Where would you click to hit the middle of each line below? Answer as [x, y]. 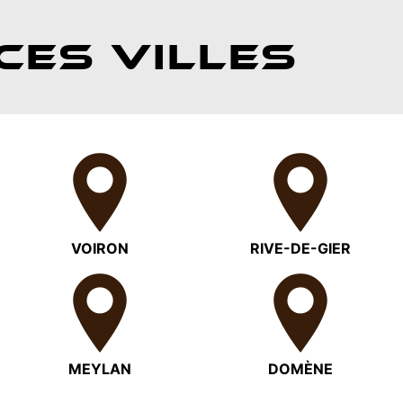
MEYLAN [99, 368]
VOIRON [99, 248]
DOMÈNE [301, 368]
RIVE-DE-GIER [301, 248]
